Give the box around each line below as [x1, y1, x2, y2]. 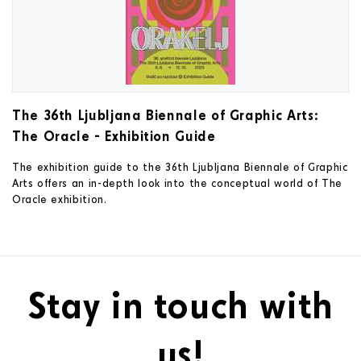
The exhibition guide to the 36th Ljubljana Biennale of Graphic [12, 160, 348, 173]
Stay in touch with [27, 280, 334, 328]
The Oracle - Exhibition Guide [12, 127, 216, 144]
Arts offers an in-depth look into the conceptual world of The [12, 176, 343, 189]
